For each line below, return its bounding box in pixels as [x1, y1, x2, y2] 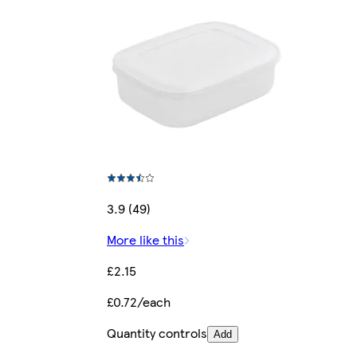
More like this [107, 230, 184, 249]
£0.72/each [107, 292, 171, 312]
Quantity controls [107, 324, 207, 343]
